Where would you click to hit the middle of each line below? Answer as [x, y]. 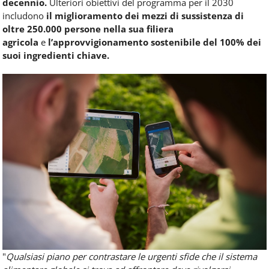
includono [23, 15]
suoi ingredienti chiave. [56, 55]
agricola [22, 42]
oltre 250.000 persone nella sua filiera [88, 29]
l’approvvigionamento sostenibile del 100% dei [153, 42]
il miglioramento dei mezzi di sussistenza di [144, 15]
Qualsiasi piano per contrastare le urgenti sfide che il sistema [131, 256]
